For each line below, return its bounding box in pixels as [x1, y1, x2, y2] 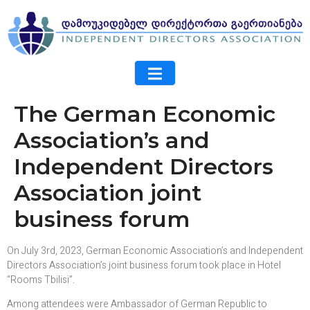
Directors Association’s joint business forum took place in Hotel [7, 257, 281, 273]
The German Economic [14, 100, 275, 127]
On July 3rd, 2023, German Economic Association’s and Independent [7, 243, 303, 258]
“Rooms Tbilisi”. [7, 272, 75, 287]
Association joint [14, 179, 201, 206]
